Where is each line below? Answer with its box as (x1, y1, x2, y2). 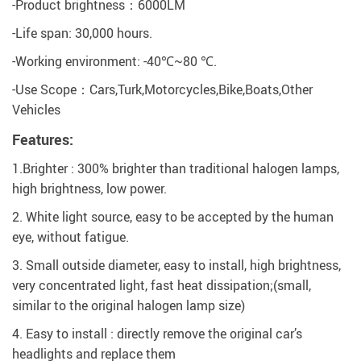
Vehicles (12, 101, 60, 119)
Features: (12, 130, 73, 150)
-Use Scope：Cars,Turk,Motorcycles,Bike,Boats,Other (12, 81, 313, 99)
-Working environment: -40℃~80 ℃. (12, 52, 217, 71)
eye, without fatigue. (12, 228, 129, 247)
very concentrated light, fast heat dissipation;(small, (12, 276, 311, 295)
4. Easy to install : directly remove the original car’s (12, 325, 302, 343)
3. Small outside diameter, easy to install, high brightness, (12, 256, 341, 275)
